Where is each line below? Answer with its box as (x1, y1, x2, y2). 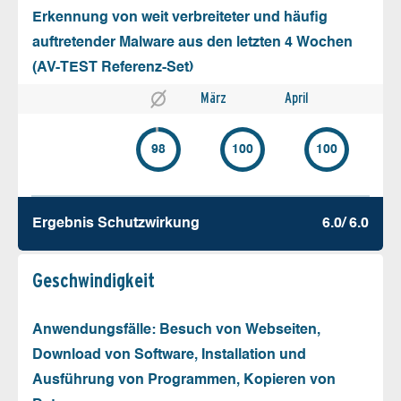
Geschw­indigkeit (32, 268, 155, 292)
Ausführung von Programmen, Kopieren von (32, 372, 336, 388)
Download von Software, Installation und (32, 347, 306, 363)
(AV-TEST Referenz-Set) (32, 60, 193, 75)
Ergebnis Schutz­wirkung (32, 216, 200, 231)
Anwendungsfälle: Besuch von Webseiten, (32, 322, 320, 337)
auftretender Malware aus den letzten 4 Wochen (32, 35, 353, 50)
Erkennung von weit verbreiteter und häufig (32, 10, 328, 25)
